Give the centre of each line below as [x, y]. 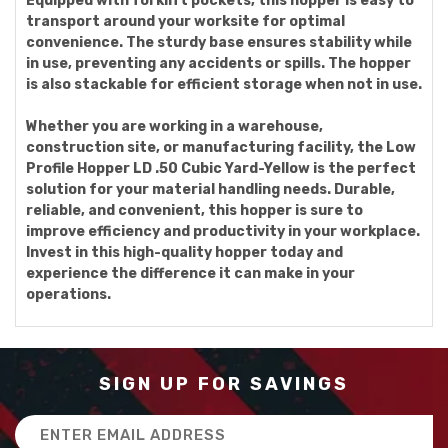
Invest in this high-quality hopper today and [184, 252]
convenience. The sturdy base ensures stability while [219, 42]
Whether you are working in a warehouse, [174, 126]
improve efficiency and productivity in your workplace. [223, 231]
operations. [68, 294]
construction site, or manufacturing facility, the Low [221, 147]
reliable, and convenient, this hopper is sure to [194, 210]
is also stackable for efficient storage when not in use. [224, 84]
